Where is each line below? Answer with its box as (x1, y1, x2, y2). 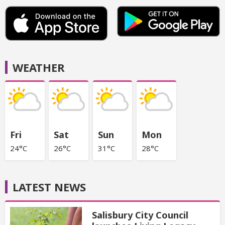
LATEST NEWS (13, 179, 86, 195)
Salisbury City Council (91, 208, 188, 221)
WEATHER (13, 59, 65, 75)
